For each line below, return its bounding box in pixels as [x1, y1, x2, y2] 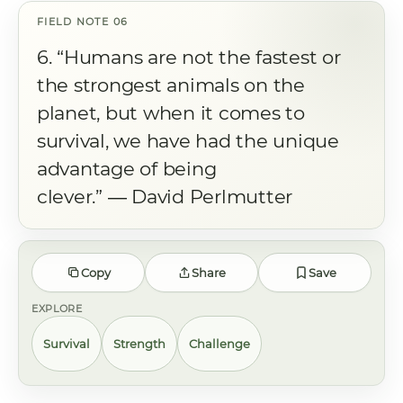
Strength [113, 336, 166, 351]
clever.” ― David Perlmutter [37, 185, 293, 208]
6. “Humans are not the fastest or [37, 46, 341, 68]
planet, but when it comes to [37, 102, 305, 124]
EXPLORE [31, 302, 83, 315]
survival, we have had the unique [37, 130, 339, 152]
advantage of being [37, 157, 217, 180]
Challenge [189, 336, 250, 351]
